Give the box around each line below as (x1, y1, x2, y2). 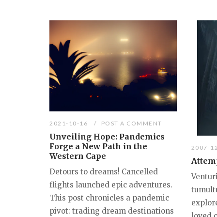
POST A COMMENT (101, 120, 162, 127)
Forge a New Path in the (49, 141, 147, 152)
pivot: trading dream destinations (49, 206, 174, 216)
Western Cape (49, 151, 106, 161)
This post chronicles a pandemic (49, 193, 169, 203)
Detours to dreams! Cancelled (49, 167, 158, 177)
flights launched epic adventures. (49, 180, 172, 190)
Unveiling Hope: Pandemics (49, 132, 165, 142)
